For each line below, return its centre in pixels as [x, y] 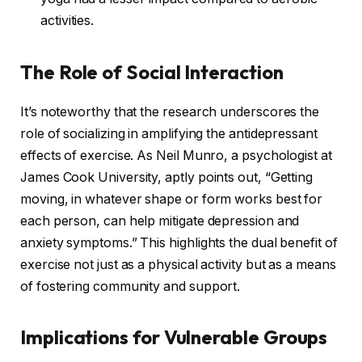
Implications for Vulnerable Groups [174, 337]
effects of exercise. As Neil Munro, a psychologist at [176, 155]
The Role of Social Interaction [152, 72]
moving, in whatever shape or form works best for [172, 199]
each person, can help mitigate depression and [160, 221]
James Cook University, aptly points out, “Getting [167, 177]
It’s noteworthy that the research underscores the [170, 112]
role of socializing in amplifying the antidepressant [169, 133]
